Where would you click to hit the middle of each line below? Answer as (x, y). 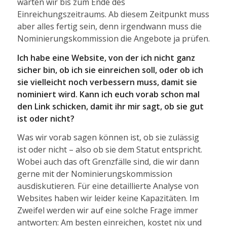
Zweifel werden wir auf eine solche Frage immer (107, 211)
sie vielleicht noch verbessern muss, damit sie (107, 82)
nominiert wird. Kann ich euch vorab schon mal (108, 94)
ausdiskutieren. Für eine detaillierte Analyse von (108, 186)
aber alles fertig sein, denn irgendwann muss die (109, 27)
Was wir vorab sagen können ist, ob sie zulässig (108, 138)
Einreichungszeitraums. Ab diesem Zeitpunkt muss (113, 14)
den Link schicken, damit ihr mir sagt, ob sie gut (110, 106)
